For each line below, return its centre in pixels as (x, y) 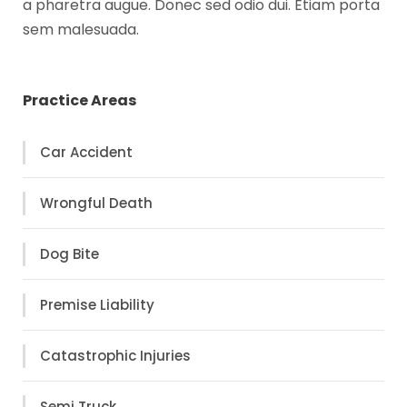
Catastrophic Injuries (115, 356)
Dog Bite (69, 254)
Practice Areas (79, 100)
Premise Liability (97, 305)
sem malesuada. (81, 30)
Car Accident (86, 153)
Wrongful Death (96, 203)
